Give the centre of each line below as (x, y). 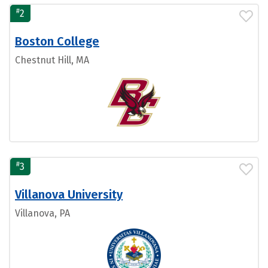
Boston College (57, 41)
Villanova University (69, 194)
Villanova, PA (42, 213)
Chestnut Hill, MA (52, 60)
